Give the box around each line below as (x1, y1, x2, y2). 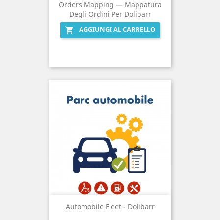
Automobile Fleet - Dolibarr (65, 201, 155, 211)
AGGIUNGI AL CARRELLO (79, 25, 155, 34)
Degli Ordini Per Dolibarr (69, 9, 151, 19)
